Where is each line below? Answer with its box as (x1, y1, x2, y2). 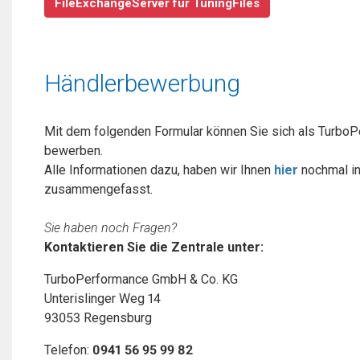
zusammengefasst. (44, 182, 153, 197)
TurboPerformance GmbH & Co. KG (44, 272, 238, 287)
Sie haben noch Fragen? (44, 220, 177, 235)
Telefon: (44, 342, 92, 358)
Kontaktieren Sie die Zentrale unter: (44, 239, 264, 255)
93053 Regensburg (44, 310, 152, 325)
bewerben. (44, 143, 103, 158)
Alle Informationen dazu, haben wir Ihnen (44, 162, 274, 178)
